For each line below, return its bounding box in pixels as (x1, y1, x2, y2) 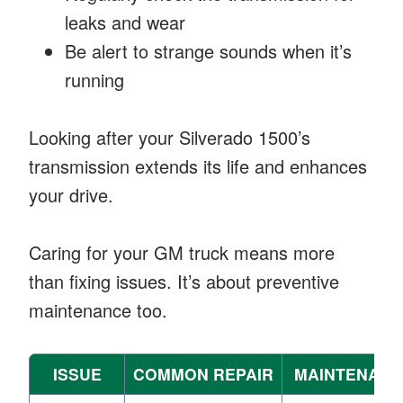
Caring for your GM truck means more (29, 238, 335, 265)
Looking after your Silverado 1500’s (29, 123, 310, 150)
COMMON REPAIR (133, 362, 273, 385)
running (65, 66, 124, 93)
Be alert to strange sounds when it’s (65, 37, 352, 64)
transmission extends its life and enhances (29, 152, 367, 179)
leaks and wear (65, 8, 185, 35)
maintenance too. (29, 296, 167, 323)
